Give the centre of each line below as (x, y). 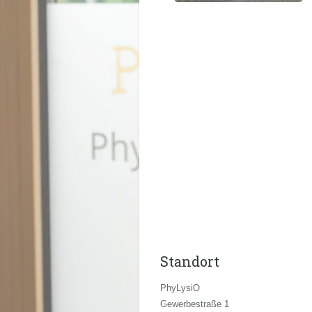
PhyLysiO (180, 288)
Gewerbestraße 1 (194, 304)
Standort (189, 261)
